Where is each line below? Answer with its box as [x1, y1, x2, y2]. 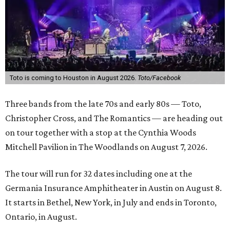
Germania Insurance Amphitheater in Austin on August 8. [5, 183, 222, 194]
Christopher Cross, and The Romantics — [5, 113, 163, 124]
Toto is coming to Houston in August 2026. [9, 74, 138, 82]
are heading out [163, 113, 223, 124]
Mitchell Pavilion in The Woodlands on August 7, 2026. [5, 142, 207, 152]
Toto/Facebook [137, 74, 181, 82]
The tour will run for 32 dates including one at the [5, 168, 192, 179]
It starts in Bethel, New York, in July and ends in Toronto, [5, 197, 217, 208]
